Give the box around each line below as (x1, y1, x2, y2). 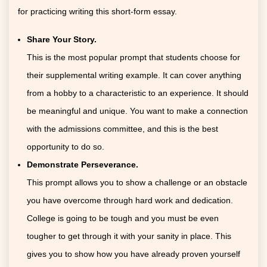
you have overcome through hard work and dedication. (27, 195, 233, 205)
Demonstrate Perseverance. (27, 159, 138, 169)
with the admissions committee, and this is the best (27, 123, 218, 133)
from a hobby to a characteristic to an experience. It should (27, 88, 249, 98)
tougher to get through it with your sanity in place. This (27, 231, 231, 241)
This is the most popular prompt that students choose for (27, 52, 240, 62)
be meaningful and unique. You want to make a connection (27, 105, 248, 116)
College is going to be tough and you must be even (27, 213, 219, 223)
